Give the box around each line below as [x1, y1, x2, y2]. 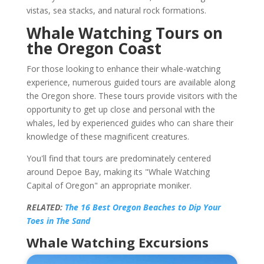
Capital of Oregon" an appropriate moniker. [26, 179, 192, 191]
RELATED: [26, 201, 65, 213]
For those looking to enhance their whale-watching [26, 62, 220, 74]
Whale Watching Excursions [26, 233, 209, 251]
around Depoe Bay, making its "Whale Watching [26, 166, 210, 177]
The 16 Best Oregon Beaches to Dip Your [64, 201, 221, 213]
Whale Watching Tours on [26, 22, 223, 44]
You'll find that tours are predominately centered [26, 152, 211, 164]
